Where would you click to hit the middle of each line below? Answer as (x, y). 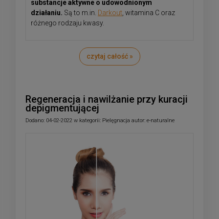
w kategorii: (87, 120)
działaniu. (47, 12)
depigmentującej (62, 108)
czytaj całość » (109, 56)
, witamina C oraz (149, 12)
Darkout (110, 12)
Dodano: (36, 120)
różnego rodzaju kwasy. (67, 23)
